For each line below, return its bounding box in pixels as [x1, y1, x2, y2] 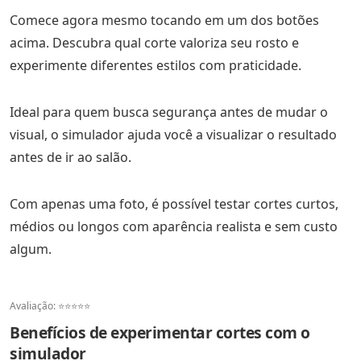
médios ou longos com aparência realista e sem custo [10, 218, 338, 235]
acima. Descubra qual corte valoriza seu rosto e [10, 34, 299, 52]
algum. [10, 240, 52, 258]
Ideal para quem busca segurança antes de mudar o [10, 103, 328, 121]
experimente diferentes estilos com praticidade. [10, 56, 301, 74]
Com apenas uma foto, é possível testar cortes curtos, [10, 195, 338, 213]
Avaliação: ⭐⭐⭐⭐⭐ [10, 299, 90, 313]
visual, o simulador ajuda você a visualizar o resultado [10, 126, 337, 143]
